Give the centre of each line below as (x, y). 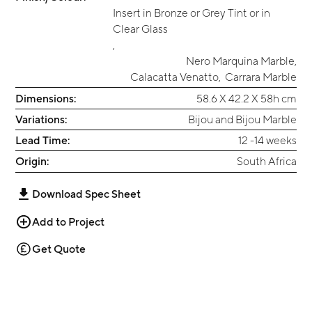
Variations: (41, 119)
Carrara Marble (260, 77)
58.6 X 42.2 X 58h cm (246, 98)
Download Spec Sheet (86, 194)
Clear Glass (141, 29)
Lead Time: (43, 140)
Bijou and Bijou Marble (242, 119)
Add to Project (68, 221)
